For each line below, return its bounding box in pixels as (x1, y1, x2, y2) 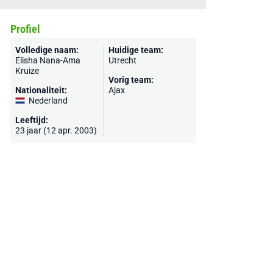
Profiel (10, 23, 40, 35)
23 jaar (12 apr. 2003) (15, 126, 97, 135)
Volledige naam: (15, 45, 79, 55)
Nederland (28, 96, 68, 105)
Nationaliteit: (15, 85, 67, 95)
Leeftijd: (15, 115, 48, 125)
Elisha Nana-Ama (15, 55, 80, 65)
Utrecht (108, 55, 136, 65)
